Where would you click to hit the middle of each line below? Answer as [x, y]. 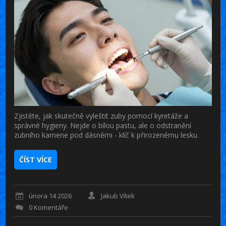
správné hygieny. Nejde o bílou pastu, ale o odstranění [103, 125]
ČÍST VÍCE [36, 159]
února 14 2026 [50, 196]
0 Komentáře [49, 208]
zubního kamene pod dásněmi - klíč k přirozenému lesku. [107, 135]
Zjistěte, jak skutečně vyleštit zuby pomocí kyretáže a [101, 116]
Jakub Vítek [118, 196]
